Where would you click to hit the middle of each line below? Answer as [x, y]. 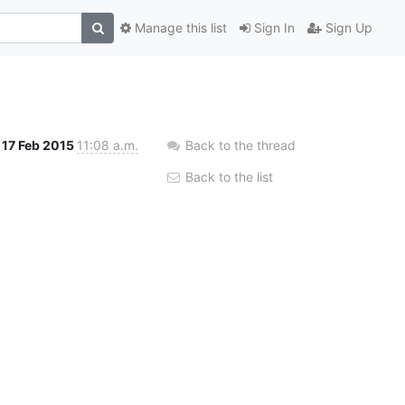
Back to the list [227, 176]
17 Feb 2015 [39, 145]
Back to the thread [240, 145]
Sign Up [347, 28]
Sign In [273, 28]
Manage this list [179, 28]
